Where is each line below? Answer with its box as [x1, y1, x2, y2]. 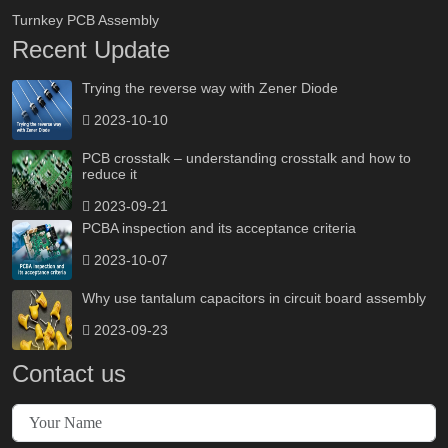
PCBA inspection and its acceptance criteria [82, 220, 356, 237]
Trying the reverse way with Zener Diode [82, 80, 338, 97]
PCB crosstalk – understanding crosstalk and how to [82, 150, 411, 167]
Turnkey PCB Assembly [12, 12, 159, 29]
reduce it [82, 166, 137, 183]
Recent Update [12, 36, 170, 64]
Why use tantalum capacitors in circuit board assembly [82, 290, 426, 307]
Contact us [12, 360, 126, 388]
